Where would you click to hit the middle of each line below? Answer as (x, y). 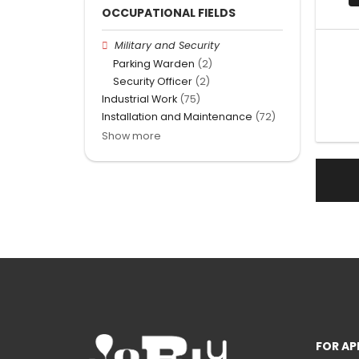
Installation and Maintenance (177, 117)
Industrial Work (139, 99)
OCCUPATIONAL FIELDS (169, 13)
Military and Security (167, 46)
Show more (131, 136)
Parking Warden (154, 63)
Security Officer (153, 81)
